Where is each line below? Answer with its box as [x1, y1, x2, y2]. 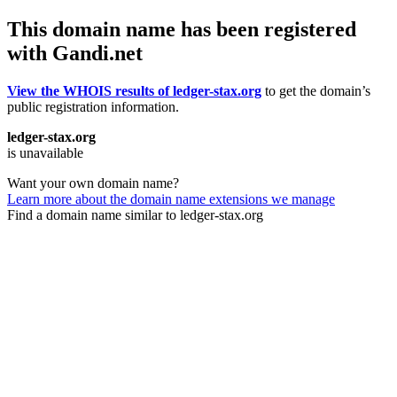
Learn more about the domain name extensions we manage [7, 191, 335, 206]
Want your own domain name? [7, 175, 179, 191]
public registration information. [7, 98, 179, 114]
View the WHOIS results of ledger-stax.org [7, 82, 261, 98]
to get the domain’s [261, 82, 370, 98]
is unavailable [7, 144, 83, 160]
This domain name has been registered [7, 17, 356, 41]
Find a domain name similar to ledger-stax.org [7, 206, 263, 222]
